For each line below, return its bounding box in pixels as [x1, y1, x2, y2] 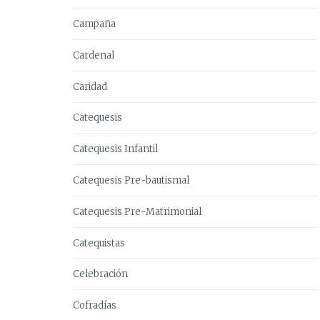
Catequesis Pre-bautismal [73, 174, 189, 186]
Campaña [73, 17, 116, 30]
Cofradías [73, 299, 116, 311]
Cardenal [73, 49, 114, 61]
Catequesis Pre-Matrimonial [73, 205, 201, 218]
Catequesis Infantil [73, 142, 158, 155]
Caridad [73, 80, 107, 93]
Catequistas [73, 236, 125, 249]
